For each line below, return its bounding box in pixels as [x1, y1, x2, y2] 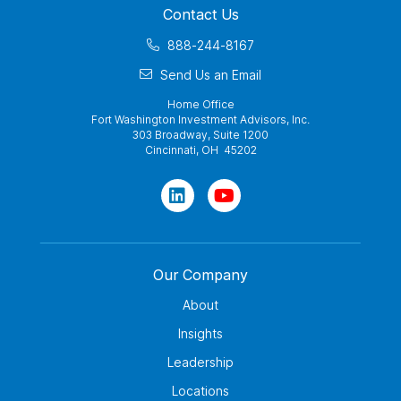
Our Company [153, 266, 248, 285]
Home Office [166, 98, 235, 112]
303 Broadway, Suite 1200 [132, 128, 269, 142]
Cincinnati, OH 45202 [144, 143, 257, 158]
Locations [172, 383, 229, 399]
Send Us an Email [159, 67, 261, 83]
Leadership [167, 354, 234, 371]
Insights [178, 326, 223, 342]
